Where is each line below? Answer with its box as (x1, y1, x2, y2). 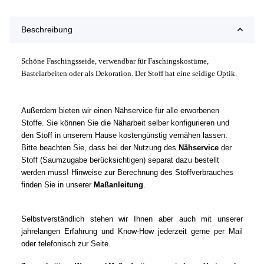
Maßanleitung (94, 180, 143, 189)
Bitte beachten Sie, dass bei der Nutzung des (21, 143, 179, 152)
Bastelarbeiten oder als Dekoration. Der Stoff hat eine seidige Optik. (21, 68, 237, 78)
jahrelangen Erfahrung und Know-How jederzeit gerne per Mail (21, 226, 243, 236)
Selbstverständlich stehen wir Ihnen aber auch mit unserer (21, 214, 243, 223)
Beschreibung (21, 24, 72, 34)
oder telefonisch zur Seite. (21, 239, 111, 248)
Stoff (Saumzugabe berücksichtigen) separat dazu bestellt (21, 155, 219, 164)
